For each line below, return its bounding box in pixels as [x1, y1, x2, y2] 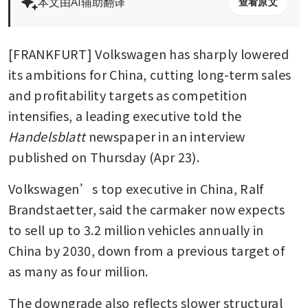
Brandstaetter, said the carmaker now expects [8, 199, 285, 218]
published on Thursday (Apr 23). [8, 147, 200, 166]
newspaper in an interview [85, 126, 245, 145]
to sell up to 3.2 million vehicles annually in [8, 220, 264, 239]
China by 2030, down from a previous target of [8, 241, 285, 259]
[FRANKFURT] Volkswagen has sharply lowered [8, 44, 289, 63]
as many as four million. [8, 261, 148, 280]
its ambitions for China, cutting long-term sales [8, 65, 291, 83]
